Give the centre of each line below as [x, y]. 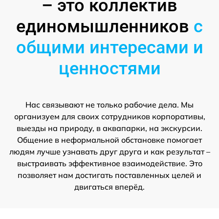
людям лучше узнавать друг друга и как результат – [109, 151]
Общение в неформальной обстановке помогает [109, 140]
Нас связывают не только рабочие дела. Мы [109, 104]
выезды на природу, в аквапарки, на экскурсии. [109, 128]
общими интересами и [109, 47]
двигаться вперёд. [109, 186]
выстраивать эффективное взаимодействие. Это [109, 163]
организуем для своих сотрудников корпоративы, [109, 116]
